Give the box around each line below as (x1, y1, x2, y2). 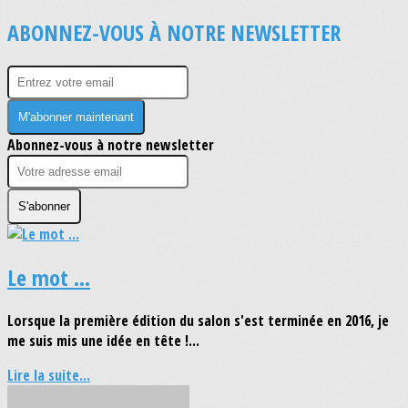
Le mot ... (7, 261, 90, 292)
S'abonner (18, 199, 70, 213)
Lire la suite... (7, 364, 90, 385)
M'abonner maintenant (18, 109, 134, 124)
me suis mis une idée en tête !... (7, 330, 199, 351)
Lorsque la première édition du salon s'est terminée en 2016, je (7, 310, 389, 331)
